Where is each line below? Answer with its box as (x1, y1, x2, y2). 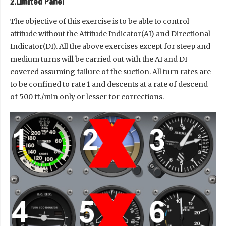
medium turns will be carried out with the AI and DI (10, 54, 187, 64)
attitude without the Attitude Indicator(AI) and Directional (10, 29, 210, 38)
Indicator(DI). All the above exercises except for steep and (10, 41, 210, 51)
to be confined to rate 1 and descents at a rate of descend (10, 79, 208, 89)
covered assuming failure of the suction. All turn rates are (10, 67, 211, 76)
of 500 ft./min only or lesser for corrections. (10, 92, 164, 101)
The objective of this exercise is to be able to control (10, 16, 189, 26)
